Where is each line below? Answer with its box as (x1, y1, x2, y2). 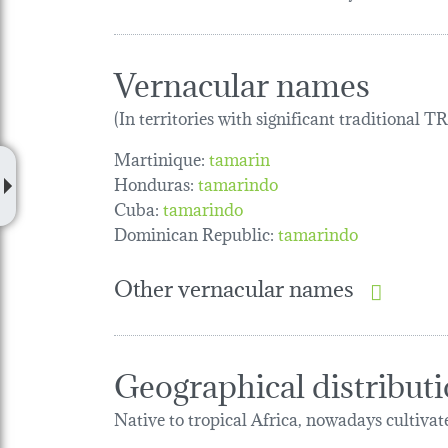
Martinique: (114, 144, 205, 172)
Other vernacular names (114, 269, 354, 305)
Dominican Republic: (114, 219, 274, 247)
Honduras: (114, 169, 194, 197)
